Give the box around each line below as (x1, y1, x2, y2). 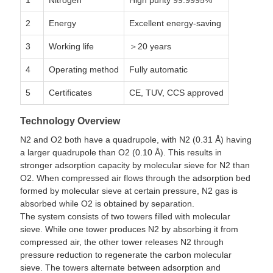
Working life (48, 41, 94, 52)
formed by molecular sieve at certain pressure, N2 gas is (19, 186, 238, 196)
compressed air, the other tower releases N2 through (19, 237, 224, 247)
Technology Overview (19, 116, 120, 127)
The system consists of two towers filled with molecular (19, 211, 230, 222)
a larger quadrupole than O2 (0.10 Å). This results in (19, 147, 222, 158)
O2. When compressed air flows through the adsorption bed (19, 173, 250, 183)
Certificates (48, 88, 92, 98)
